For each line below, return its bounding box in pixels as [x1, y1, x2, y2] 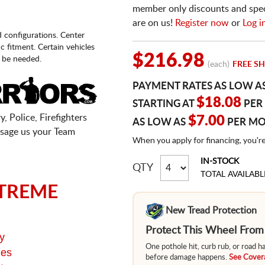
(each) [208, 60, 230, 69]
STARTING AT [132, 99, 196, 109]
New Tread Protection [166, 205, 257, 215]
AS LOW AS [132, 117, 188, 127]
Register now [175, 18, 229, 28]
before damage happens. [146, 254, 229, 261]
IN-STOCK [201, 157, 239, 166]
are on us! [132, 18, 175, 28]
